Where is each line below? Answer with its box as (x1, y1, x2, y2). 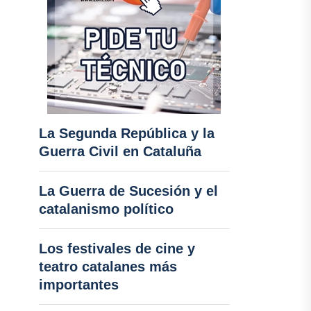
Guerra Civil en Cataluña (38, 144, 201, 159)
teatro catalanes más (38, 259, 177, 274)
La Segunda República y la (38, 126, 215, 141)
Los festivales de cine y (38, 241, 195, 256)
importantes (38, 277, 119, 292)
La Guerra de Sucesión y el (38, 183, 218, 199)
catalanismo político (38, 201, 174, 217)
